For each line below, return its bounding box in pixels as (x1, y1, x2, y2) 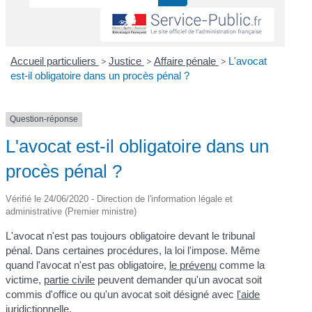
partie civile (44, 273, 95, 286)
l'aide (237, 288, 260, 300)
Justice (108, 55, 144, 68)
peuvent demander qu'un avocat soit (95, 273, 263, 286)
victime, (6, 273, 45, 286)
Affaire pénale (153, 55, 219, 68)
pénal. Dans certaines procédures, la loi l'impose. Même (6, 244, 260, 256)
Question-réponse (10, 114, 79, 125)
